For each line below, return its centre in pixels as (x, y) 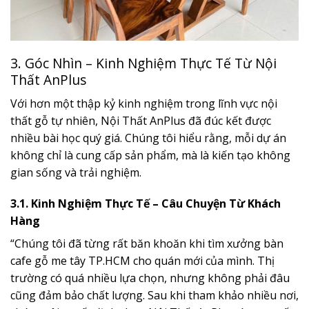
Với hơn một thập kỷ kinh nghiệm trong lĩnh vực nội (144, 103)
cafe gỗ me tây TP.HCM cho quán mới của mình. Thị (142, 261)
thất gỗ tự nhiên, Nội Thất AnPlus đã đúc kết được (141, 120)
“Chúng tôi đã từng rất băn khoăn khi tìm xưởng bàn (147, 244)
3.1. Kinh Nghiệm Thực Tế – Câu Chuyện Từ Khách (146, 204)
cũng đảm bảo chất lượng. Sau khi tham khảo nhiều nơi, (154, 296)
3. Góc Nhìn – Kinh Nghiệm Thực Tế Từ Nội (143, 63)
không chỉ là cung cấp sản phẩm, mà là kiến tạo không (150, 155)
